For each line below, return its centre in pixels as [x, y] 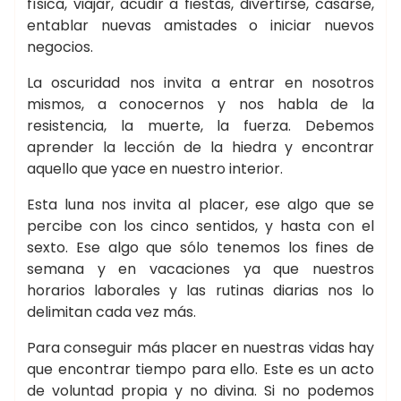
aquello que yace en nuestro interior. [155, 169]
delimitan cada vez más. [111, 312]
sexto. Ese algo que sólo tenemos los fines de [200, 247]
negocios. [60, 47]
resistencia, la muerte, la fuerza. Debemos [200, 126]
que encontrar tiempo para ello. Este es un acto [200, 369]
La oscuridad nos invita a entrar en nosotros [200, 83]
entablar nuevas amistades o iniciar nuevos [200, 26]
